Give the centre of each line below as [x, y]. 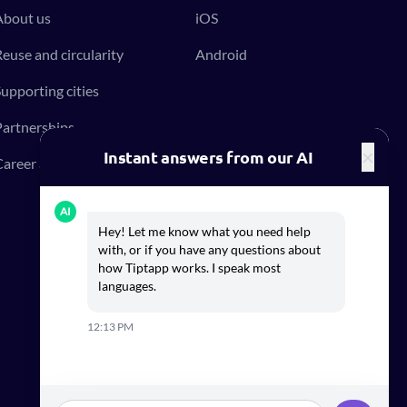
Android [222, 54]
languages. [127, 286]
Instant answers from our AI [208, 157]
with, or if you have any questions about [209, 249]
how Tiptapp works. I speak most [189, 268]
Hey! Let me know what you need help [204, 231]
